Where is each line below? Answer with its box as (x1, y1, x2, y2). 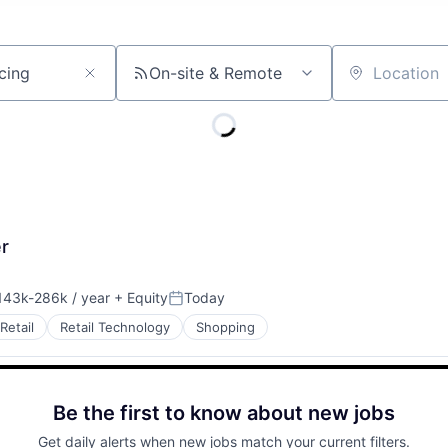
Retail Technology (60, 319, 170, 335)
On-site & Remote (149, 63, 282, 83)
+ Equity (110, 289, 168, 306)
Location (331, 71, 397, 92)
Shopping (196, 319, 255, 335)
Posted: (167, 296, 224, 316)
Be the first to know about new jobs (53, 401, 395, 425)
